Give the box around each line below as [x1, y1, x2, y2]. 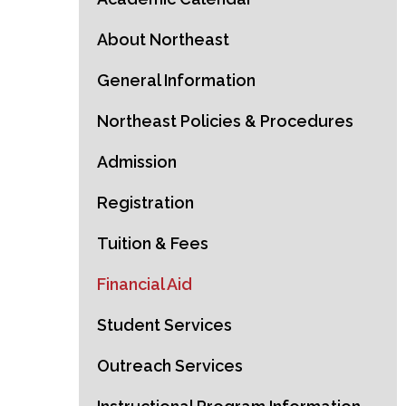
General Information [97, 71, 256, 90]
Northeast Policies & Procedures [97, 111, 353, 130]
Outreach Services [97, 356, 243, 375]
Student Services [97, 315, 232, 334]
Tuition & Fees [97, 234, 208, 253]
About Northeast [97, 30, 229, 49]
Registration [97, 193, 194, 212]
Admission [97, 152, 177, 171]
